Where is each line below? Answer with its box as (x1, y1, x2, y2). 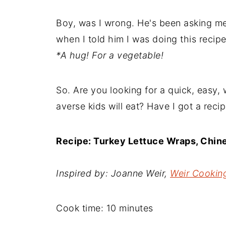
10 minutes (106, 202, 153, 213)
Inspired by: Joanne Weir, (56, 167, 170, 179)
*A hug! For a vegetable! (56, 49, 163, 61)
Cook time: (56, 202, 106, 213)
